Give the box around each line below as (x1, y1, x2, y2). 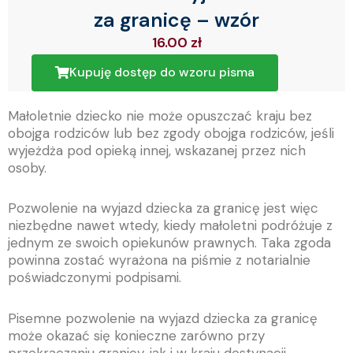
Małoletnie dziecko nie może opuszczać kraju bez (8, 106, 312, 124)
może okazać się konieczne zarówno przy (8, 327, 265, 345)
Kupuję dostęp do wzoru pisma (69, 63, 255, 80)
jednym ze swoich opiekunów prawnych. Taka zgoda (8, 234, 331, 252)
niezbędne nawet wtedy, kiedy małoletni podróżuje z (8, 217, 333, 235)
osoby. (8, 158, 46, 176)
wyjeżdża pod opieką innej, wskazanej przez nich (8, 141, 306, 159)
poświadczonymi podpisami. (8, 269, 185, 287)
